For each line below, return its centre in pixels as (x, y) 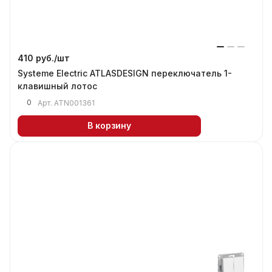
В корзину (109, 126)
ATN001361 (74, 103)
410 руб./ (37, 58)
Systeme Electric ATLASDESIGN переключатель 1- (125, 73)
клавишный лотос (57, 86)
